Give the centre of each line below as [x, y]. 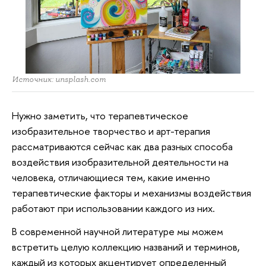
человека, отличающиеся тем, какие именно [111, 177]
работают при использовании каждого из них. [113, 208]
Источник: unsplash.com [59, 79]
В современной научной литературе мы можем [118, 232]
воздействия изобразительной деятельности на [120, 161]
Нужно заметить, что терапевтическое [100, 115]
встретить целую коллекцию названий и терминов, [126, 247]
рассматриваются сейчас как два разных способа [122, 146]
